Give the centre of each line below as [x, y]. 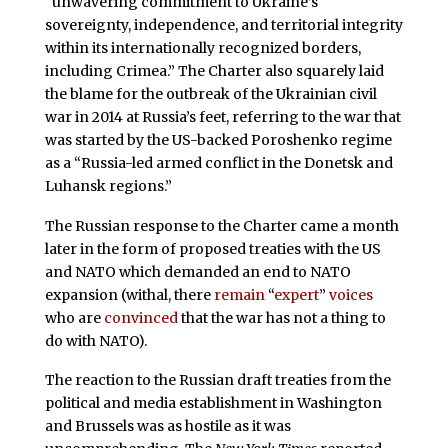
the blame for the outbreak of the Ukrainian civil [210, 93]
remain [239, 294]
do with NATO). [95, 340]
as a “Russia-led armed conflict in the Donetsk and [218, 162]
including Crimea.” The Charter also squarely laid [214, 70]
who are [74, 317]
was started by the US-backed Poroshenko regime [218, 139]
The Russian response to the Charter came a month [221, 225]
